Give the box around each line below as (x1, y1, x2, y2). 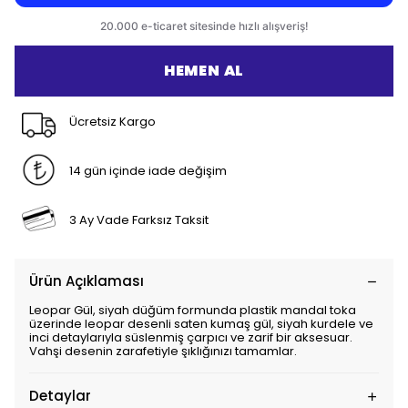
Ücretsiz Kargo (68, 112, 156, 130)
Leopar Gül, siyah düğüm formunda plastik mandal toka (29, 301, 356, 319)
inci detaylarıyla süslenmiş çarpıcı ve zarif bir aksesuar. (29, 329, 352, 346)
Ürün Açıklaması (29, 271, 144, 291)
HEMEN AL (163, 60, 245, 81)
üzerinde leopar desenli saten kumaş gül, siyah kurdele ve (29, 315, 373, 332)
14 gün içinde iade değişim (68, 161, 227, 179)
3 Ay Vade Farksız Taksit (68, 210, 209, 229)
